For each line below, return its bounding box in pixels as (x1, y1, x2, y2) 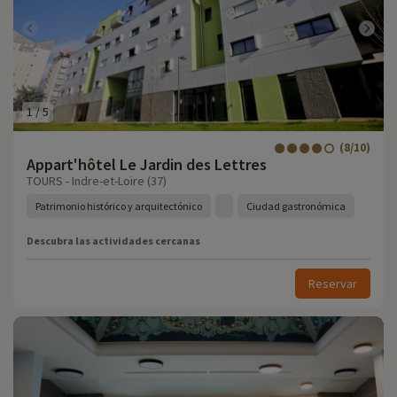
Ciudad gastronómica (246, 199, 346, 213)
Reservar (308, 276, 357, 292)
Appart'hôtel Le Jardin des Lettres (27, 154, 267, 175)
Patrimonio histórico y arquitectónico (35, 199, 202, 213)
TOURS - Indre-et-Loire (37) (27, 173, 167, 189)
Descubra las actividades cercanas (27, 234, 200, 247)
